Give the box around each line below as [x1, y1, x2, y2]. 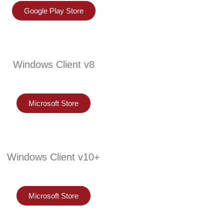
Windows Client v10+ [7, 151, 100, 162]
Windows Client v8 [12, 59, 94, 70]
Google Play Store [23, 6, 83, 15]
